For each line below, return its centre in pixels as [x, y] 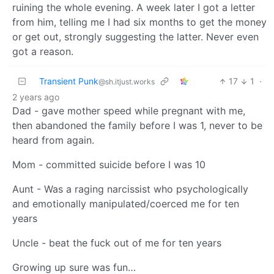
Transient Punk [69, 81]
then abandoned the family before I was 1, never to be [137, 126]
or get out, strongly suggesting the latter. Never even [135, 37]
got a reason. [43, 52]
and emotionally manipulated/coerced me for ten [126, 204]
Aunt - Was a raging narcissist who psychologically [130, 189]
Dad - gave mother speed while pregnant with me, [129, 111]
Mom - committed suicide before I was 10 [109, 165]
